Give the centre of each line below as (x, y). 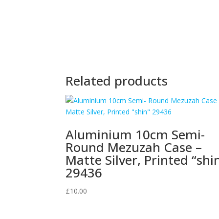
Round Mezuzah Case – (134, 147)
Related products (117, 81)
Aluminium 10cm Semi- (135, 134)
